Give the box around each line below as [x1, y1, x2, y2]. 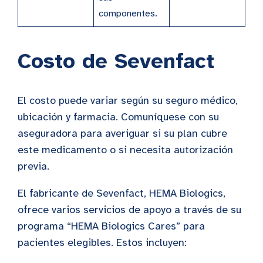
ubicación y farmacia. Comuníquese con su [18, 110, 219, 123]
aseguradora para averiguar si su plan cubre [18, 126, 227, 140]
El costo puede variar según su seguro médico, [18, 93, 238, 107]
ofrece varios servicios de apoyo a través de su [18, 203, 241, 216]
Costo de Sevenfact [18, 48, 214, 74]
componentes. [99, 7, 157, 19]
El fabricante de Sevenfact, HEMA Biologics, [18, 186, 225, 200]
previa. [18, 159, 49, 173]
